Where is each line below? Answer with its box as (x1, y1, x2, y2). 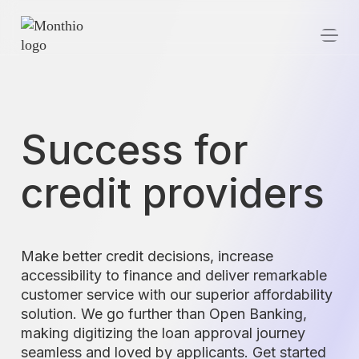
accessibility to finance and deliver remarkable (21, 267, 327, 284)
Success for (21, 126, 248, 174)
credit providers (21, 169, 325, 217)
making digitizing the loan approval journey (21, 325, 305, 341)
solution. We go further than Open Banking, (21, 305, 307, 322)
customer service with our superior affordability (21, 286, 333, 303)
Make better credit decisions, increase (21, 248, 273, 264)
